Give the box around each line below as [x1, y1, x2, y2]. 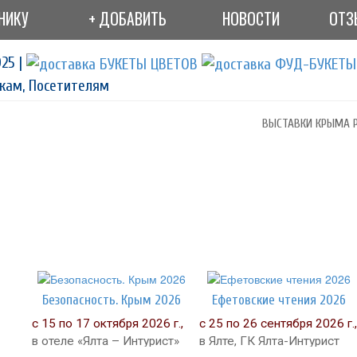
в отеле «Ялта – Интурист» [32, 333, 179, 348]
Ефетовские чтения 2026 [212, 292, 346, 308]
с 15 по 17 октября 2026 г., [32, 316, 183, 331]
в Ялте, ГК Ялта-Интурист [199, 333, 339, 348]
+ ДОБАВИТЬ [88, 7, 167, 30]
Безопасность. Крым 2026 [42, 292, 181, 308]
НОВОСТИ [222, 7, 280, 30]
